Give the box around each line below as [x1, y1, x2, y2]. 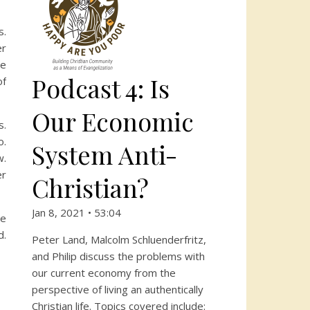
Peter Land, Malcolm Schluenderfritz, [32, 232, 206, 246]
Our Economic [32, 104, 194, 138]
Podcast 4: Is [32, 71, 170, 104]
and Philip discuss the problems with [32, 249, 205, 263]
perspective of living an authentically [32, 282, 203, 296]
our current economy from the [32, 266, 176, 280]
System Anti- [32, 138, 177, 171]
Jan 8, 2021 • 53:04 [32, 206, 121, 219]
